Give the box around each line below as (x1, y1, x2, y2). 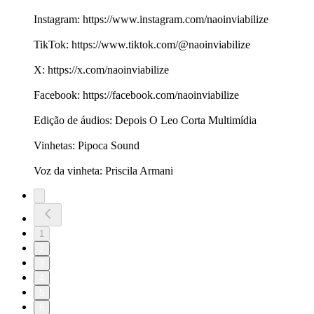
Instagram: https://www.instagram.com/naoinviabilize (34, 13, 268, 26)
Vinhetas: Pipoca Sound (34, 139, 139, 152)
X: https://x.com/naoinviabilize (34, 64, 169, 76)
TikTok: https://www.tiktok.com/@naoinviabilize (34, 39, 250, 51)
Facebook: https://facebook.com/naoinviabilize (34, 89, 239, 102)
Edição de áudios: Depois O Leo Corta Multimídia (34, 114, 257, 127)
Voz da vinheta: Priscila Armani (34, 165, 173, 177)
